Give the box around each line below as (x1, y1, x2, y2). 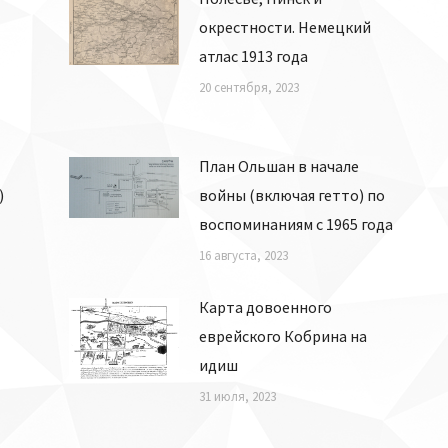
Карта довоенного (199, 296, 332, 317)
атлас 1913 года (199, 45, 308, 66)
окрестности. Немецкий (199, 16, 371, 37)
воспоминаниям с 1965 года (199, 213, 393, 234)
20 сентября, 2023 (199, 78, 299, 96)
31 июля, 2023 (199, 387, 276, 405)
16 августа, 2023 (199, 246, 288, 264)
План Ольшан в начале (199, 155, 359, 176)
